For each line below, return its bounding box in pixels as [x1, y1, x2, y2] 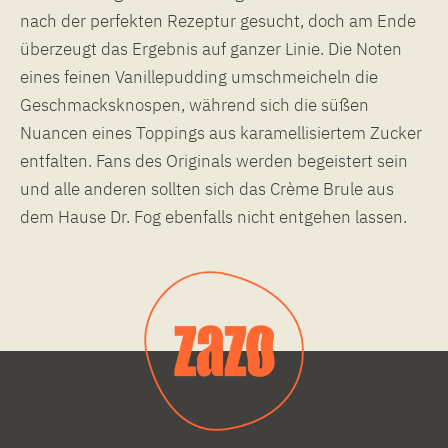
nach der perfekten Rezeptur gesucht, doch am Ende [20, 9, 416, 32]
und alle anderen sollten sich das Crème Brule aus [20, 177, 394, 200]
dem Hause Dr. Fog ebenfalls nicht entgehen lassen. [20, 205, 407, 228]
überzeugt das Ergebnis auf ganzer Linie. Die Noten [20, 37, 402, 60]
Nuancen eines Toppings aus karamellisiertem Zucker [20, 121, 422, 144]
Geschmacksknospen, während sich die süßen [20, 93, 369, 116]
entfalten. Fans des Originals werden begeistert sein [20, 149, 408, 172]
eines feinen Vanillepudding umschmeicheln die [20, 65, 378, 88]
